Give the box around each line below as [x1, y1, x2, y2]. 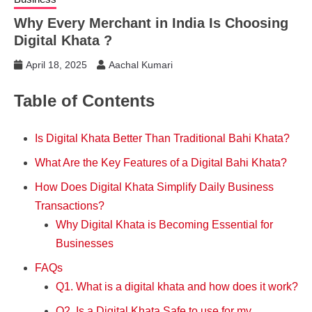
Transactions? [35, 199, 104, 212]
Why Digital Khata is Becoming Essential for [56, 218, 273, 231]
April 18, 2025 [26, 59, 87, 71]
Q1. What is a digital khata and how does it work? [56, 280, 298, 292]
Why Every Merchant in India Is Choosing [14, 15, 288, 31]
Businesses [56, 237, 119, 249]
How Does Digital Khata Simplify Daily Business [35, 180, 274, 193]
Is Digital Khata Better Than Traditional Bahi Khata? [35, 132, 290, 144]
